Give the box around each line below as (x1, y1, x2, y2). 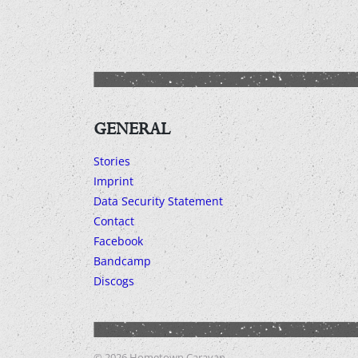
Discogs (93, 273, 134, 289)
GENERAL (93, 117, 170, 141)
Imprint (93, 173, 133, 189)
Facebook (93, 233, 143, 249)
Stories (93, 153, 130, 169)
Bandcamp (93, 253, 151, 269)
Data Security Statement (93, 193, 223, 209)
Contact (93, 213, 134, 229)
